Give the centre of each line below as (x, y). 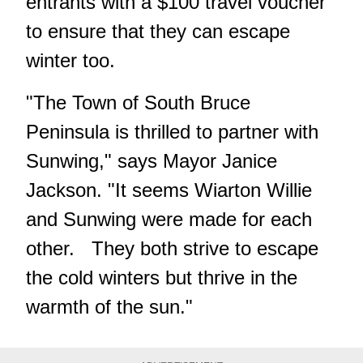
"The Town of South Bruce (138, 102)
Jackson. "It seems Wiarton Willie (169, 190)
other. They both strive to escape (172, 248)
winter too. (70, 60)
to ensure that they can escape (158, 31)
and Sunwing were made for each (169, 219)
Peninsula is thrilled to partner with (172, 131)
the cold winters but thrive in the (162, 277)
